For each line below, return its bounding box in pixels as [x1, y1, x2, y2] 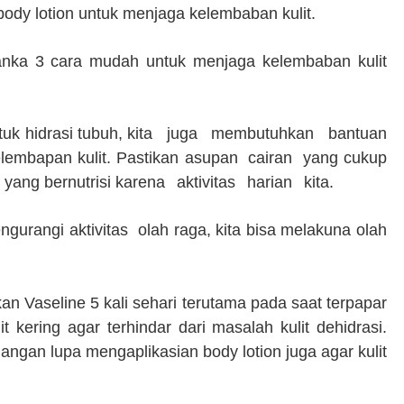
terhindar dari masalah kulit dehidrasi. [106, 318, 388, 336]
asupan [184, 149, 243, 167]
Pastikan [116, 149, 185, 167]
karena [115, 173, 170, 191]
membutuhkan [211, 124, 319, 142]
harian [247, 173, 297, 191]
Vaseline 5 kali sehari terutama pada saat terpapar [24, 294, 388, 312]
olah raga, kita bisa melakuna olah [138, 221, 388, 239]
